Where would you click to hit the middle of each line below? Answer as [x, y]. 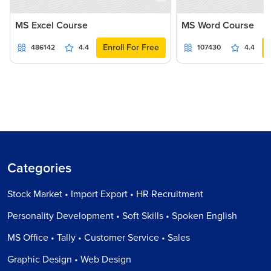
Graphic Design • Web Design [69, 259]
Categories [39, 168]
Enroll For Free [131, 47]
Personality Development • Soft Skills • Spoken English [122, 216]
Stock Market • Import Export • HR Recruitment [105, 194]
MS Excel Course [51, 25]
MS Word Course [217, 25]
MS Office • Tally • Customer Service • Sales [99, 237]
